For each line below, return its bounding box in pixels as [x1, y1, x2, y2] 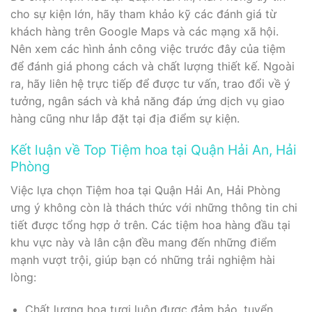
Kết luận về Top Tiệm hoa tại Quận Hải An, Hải [10, 141, 297, 159]
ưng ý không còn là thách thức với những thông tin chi [10, 200, 297, 214]
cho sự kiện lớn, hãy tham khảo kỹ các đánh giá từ [10, 6, 276, 21]
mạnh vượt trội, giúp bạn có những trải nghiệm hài [10, 252, 275, 267]
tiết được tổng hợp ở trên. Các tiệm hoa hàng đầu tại [10, 217, 290, 232]
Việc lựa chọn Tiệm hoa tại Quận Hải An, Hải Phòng [10, 182, 281, 197]
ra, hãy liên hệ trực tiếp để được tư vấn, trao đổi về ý [10, 76, 290, 91]
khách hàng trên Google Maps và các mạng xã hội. [10, 24, 279, 38]
